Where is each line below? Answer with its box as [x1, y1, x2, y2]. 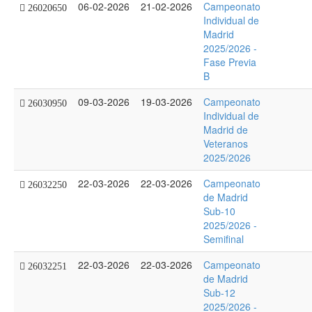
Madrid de [203, 123, 248, 136]
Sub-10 [203, 204, 235, 218]
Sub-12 [203, 286, 235, 299]
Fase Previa [203, 55, 256, 69]
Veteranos [203, 136, 248, 150]
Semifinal [203, 232, 244, 246]
